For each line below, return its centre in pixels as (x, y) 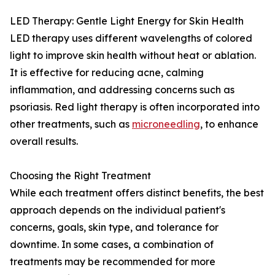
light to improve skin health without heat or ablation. (133, 56)
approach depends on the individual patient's (118, 210)
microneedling (166, 124)
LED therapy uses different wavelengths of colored (131, 38)
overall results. (44, 141)
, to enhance (229, 124)
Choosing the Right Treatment (80, 176)
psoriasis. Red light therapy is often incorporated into (135, 107)
